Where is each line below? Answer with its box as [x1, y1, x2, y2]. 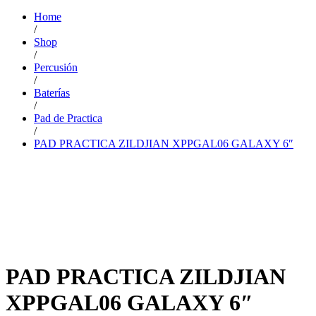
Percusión [34, 61, 78, 73]
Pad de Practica [34, 111, 102, 124]
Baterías [34, 86, 70, 99]
